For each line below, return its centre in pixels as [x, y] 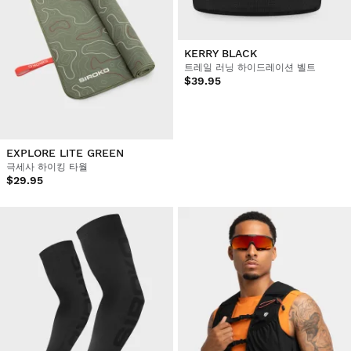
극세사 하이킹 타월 [47, 167]
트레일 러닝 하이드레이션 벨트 [250, 68]
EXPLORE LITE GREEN [65, 153]
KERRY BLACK [220, 54]
